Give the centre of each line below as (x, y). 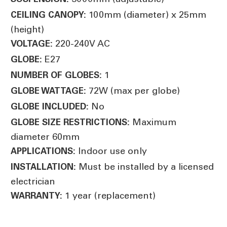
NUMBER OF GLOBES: (56, 75)
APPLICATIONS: (43, 151)
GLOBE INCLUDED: (50, 106)
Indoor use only (111, 151)
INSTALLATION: (43, 166)
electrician (33, 181)
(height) (27, 29)
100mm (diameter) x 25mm (146, 14)
